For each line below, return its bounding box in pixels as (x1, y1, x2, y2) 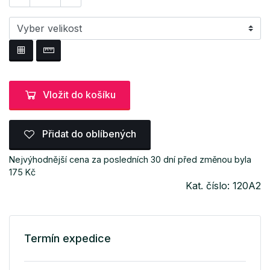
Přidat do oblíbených (40, 128, 136, 140)
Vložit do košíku (43, 88, 116, 101)
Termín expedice (24, 231, 111, 245)
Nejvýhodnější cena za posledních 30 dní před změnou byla (9, 154, 251, 165)
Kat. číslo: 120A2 (186, 179, 261, 192)
